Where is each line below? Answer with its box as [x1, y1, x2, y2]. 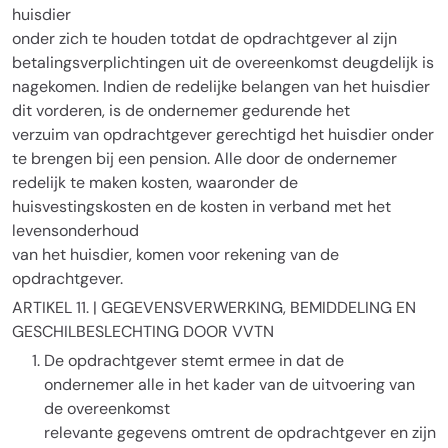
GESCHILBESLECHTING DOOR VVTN [12, 321, 274, 342]
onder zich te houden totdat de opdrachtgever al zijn [12, 28, 397, 49]
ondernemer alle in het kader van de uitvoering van [44, 374, 415, 395]
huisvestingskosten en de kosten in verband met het [12, 196, 391, 217]
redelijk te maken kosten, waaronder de [12, 172, 298, 193]
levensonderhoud [12, 220, 139, 241]
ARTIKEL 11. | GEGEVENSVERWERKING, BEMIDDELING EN [12, 297, 416, 318]
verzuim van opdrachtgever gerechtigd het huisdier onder [12, 124, 434, 145]
